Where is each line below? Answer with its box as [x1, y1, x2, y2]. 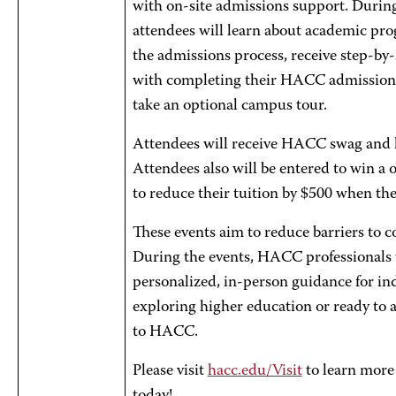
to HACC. [132, 324, 198, 340]
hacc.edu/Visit [207, 363, 302, 379]
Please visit [132, 363, 208, 379]
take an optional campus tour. [132, 98, 327, 114]
